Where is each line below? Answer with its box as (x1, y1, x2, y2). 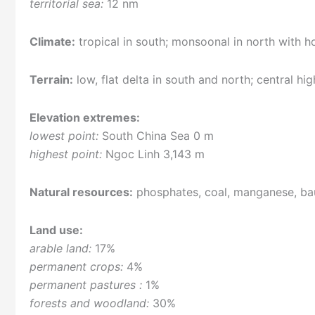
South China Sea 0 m (98, 129, 214, 143)
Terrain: (30, 72, 73, 87)
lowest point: (30, 129, 98, 143)
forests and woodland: (30, 296, 149, 311)
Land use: (30, 223, 83, 238)
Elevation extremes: (30, 110, 140, 125)
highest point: (30, 147, 102, 162)
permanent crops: (30, 259, 123, 274)
